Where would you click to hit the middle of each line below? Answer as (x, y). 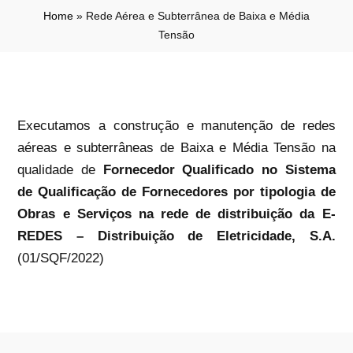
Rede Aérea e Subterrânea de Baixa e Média (198, 15)
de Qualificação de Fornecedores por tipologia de (176, 191)
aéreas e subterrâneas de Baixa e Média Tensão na (176, 147)
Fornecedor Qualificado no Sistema (219, 169)
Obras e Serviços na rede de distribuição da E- (176, 214)
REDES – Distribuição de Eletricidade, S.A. (176, 236)
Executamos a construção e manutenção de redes (176, 125)
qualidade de (60, 169)
